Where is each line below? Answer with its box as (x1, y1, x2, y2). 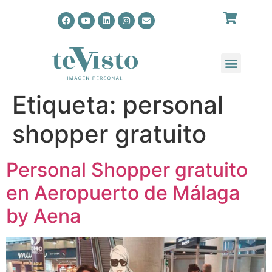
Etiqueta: (12, 89, 123, 120)
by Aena (6, 203, 81, 228)
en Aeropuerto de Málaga (6, 180, 240, 205)
